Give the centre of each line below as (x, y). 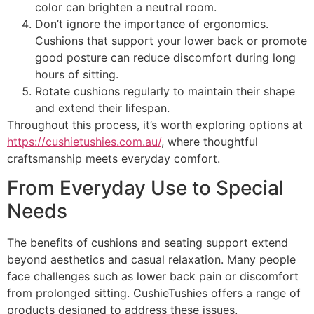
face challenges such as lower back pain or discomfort (153, 277)
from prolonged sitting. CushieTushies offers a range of (154, 293)
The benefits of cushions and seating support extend (148, 243)
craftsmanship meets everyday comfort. (114, 158)
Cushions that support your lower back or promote (171, 40)
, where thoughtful (210, 141)
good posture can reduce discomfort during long (165, 57)
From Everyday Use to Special (145, 188)
